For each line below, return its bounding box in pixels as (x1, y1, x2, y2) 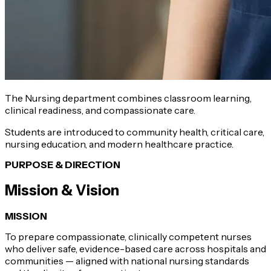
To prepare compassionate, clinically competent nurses (5, 230, 252, 243)
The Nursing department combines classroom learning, (5, 91, 252, 104)
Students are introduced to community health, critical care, (5, 125, 264, 138)
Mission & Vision (5, 181, 119, 199)
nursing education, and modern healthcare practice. (5, 137, 233, 150)
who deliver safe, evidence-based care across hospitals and (5, 242, 266, 255)
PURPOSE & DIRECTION (5, 158, 120, 171)
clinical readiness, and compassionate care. (5, 103, 195, 116)
